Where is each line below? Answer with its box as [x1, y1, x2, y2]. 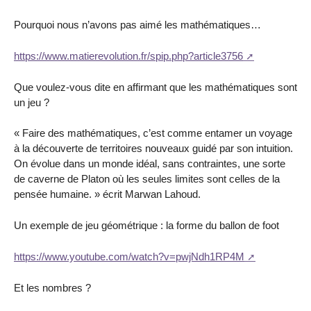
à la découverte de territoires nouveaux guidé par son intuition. [14, 142, 293, 155]
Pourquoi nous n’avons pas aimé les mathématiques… [14, 19, 261, 31]
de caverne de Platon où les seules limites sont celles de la [14, 173, 280, 185]
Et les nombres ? [14, 281, 91, 294]
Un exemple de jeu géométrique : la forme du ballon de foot [14, 219, 279, 232]
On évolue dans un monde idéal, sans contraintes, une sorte [14, 158, 285, 170]
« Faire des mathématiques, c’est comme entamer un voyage [14, 127, 292, 140]
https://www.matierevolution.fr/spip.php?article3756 [14, 49, 243, 62]
